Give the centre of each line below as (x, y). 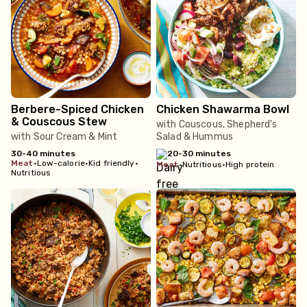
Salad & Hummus (195, 137)
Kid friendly (112, 163)
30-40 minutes (43, 153)
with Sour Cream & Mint (64, 137)
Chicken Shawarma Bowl (223, 109)
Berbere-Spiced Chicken (77, 109)
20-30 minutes (199, 153)
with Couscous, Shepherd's (217, 124)
